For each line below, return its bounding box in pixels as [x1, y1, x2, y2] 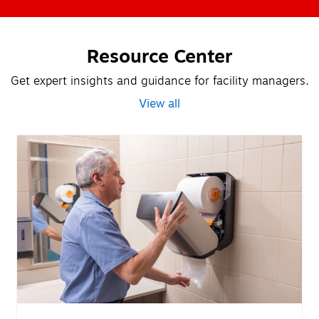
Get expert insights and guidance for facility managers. [10, 72, 309, 90]
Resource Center [86, 42, 233, 71]
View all [139, 95, 180, 113]
